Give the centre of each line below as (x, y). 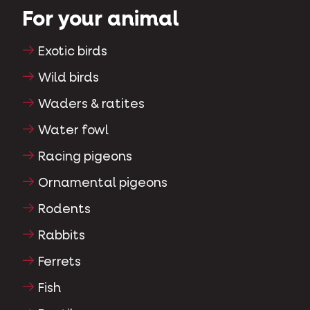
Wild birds (69, 78)
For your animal (101, 20)
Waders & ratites (92, 104)
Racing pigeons (85, 157)
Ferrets (60, 262)
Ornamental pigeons (103, 183)
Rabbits (62, 236)
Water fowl (74, 130)
